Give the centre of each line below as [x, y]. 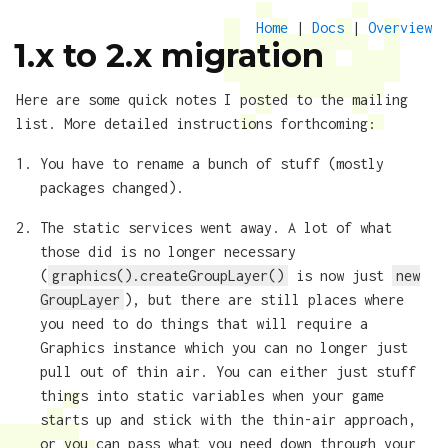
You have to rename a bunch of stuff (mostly [212, 163]
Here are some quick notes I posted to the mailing [212, 99]
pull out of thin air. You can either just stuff [228, 371]
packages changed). [112, 187]
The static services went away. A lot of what [216, 227]
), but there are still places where [264, 299]
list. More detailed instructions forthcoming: [196, 123]
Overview [400, 27]
